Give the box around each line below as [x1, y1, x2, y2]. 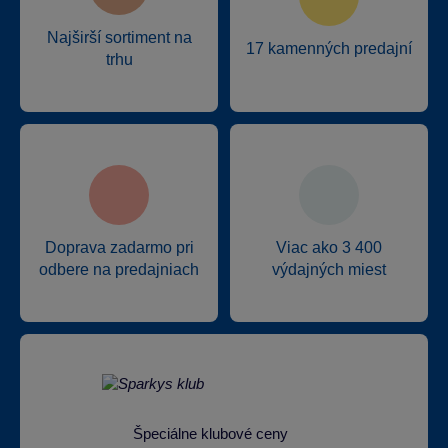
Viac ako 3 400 [276, 239, 382, 257]
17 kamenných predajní [246, 40, 412, 58]
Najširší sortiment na [46, 29, 192, 47]
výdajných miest [272, 261, 386, 279]
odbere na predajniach [39, 261, 199, 279]
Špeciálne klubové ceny [132, 425, 288, 443]
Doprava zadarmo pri [44, 239, 194, 257]
